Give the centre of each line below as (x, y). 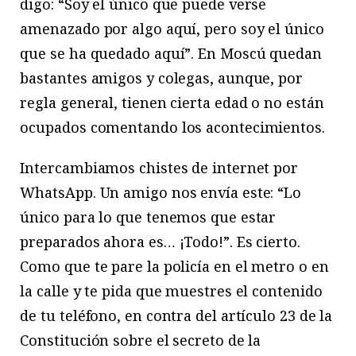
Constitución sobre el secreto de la (141, 341)
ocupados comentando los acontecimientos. (172, 128)
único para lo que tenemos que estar (148, 217)
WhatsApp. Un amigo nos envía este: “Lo (161, 193)
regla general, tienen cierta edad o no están (172, 103)
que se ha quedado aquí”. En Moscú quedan (171, 54)
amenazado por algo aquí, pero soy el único (172, 29)
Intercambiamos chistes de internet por (159, 168)
